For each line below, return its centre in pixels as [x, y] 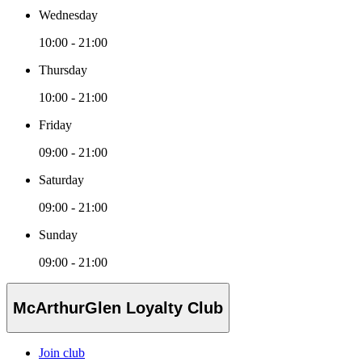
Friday [55, 125]
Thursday [63, 70]
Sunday [58, 235]
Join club [62, 353]
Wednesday [68, 15]
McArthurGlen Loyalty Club [118, 307]
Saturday [61, 180]
